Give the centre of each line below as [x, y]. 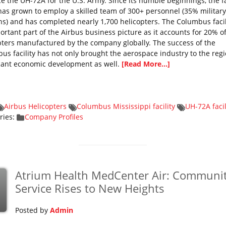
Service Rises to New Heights [90, 188]
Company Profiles [54, 117]
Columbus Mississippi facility [126, 106]
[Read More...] [146, 64]
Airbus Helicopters [35, 106]
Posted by [32, 210]
